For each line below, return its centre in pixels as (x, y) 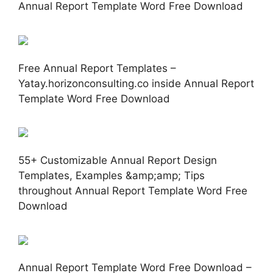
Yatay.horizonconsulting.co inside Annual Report (136, 83)
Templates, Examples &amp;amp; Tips (112, 175)
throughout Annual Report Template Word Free (133, 190)
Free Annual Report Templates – (97, 68)
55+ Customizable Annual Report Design (118, 160)
